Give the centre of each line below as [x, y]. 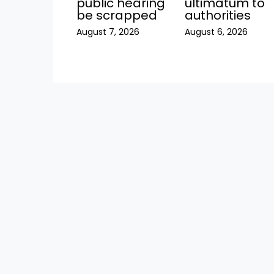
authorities [218, 16]
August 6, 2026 [217, 32]
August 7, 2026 [108, 32]
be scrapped [117, 16]
